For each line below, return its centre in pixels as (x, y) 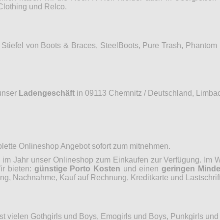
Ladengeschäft (47, 93)
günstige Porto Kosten (77, 168)
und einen (141, 168)
